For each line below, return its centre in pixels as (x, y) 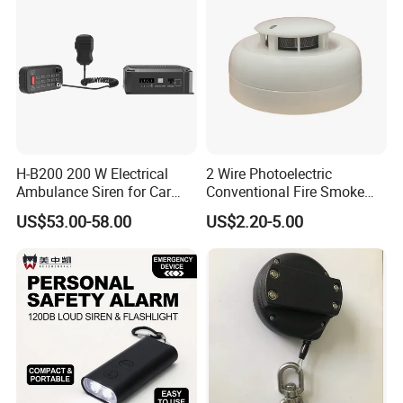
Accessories (54, 209)
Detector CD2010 (260, 209)
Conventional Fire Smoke (285, 191)
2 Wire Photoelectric (269, 173)
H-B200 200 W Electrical (93, 173)
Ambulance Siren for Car (94, 191)
